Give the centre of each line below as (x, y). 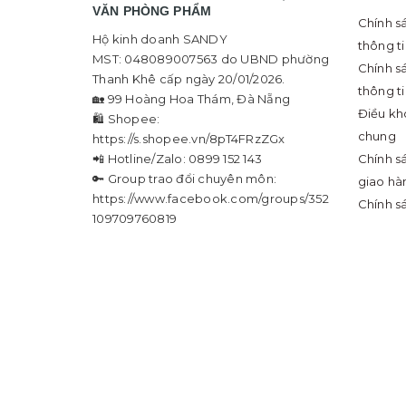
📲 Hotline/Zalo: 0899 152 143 (177, 158)
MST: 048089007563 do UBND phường (211, 58)
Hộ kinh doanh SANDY (160, 39)
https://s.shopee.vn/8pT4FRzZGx (189, 138)
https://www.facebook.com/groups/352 (211, 198)
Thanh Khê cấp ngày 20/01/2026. (189, 78)
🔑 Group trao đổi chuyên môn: (184, 178)
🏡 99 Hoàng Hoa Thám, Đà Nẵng (191, 98)
